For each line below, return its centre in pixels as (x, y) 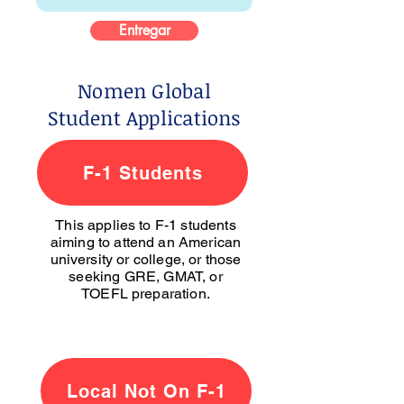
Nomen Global (144, 90)
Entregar (144, 30)
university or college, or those (146, 259)
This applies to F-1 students (146, 225)
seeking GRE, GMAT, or (146, 276)
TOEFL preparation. (146, 294)
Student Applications (144, 117)
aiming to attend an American (146, 242)
